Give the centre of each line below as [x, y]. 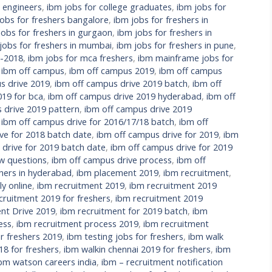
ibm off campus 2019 [112, 70]
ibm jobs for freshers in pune [175, 45]
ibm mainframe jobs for [186, 58]
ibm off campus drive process [112, 160]
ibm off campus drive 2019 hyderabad [125, 96]
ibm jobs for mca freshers [80, 58]
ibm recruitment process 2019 [77, 223]
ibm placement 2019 [117, 172]
